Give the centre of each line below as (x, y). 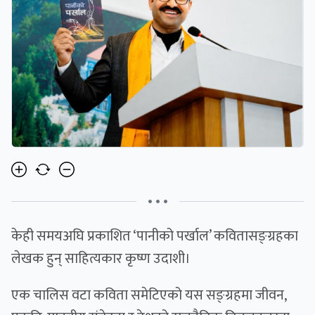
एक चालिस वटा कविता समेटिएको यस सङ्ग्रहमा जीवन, (149, 296)
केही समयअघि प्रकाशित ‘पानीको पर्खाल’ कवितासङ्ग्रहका (155, 237)
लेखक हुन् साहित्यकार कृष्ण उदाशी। (101, 259)
